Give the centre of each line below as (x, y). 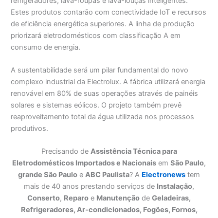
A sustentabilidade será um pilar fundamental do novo (100, 70)
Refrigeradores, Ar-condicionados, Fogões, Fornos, (109, 210)
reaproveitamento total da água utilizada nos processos (103, 117)
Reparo (76, 198)
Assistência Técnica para (134, 152)
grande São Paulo (48, 175)
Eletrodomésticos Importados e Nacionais (84, 163)
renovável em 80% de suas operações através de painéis (105, 94)
